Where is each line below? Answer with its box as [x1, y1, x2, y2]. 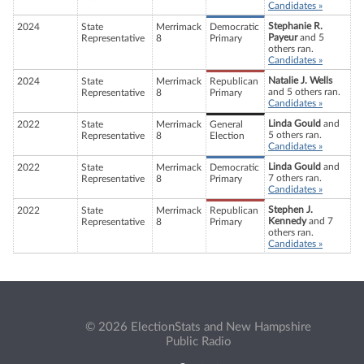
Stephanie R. [268, 21, 323, 32]
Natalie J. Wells [268, 76, 332, 86]
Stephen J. [268, 205, 313, 215]
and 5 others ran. [268, 87, 340, 97]
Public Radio [165, 335, 232, 348]
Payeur [268, 32, 297, 43]
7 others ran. [268, 173, 322, 184]
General [210, 119, 243, 130]
